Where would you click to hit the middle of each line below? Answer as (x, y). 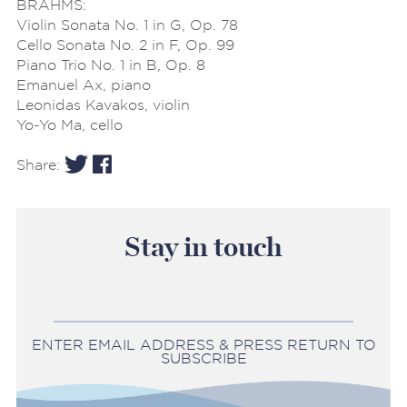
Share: (40, 164)
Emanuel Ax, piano (84, 84)
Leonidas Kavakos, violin (103, 104)
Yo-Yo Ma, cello (69, 124)
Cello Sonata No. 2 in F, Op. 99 (125, 45)
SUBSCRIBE (203, 359)
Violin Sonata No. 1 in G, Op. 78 (127, 25)
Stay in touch (203, 248)
